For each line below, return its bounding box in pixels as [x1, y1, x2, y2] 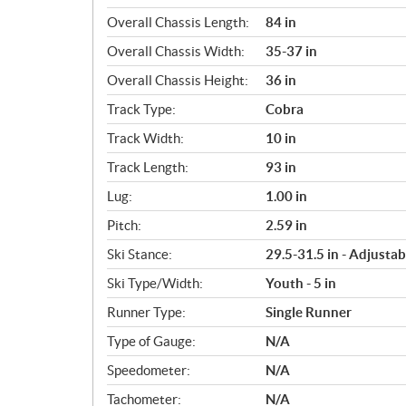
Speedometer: [107, 362, 190, 378]
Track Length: [107, 159, 188, 175]
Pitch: [107, 217, 141, 233]
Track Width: [107, 130, 184, 146]
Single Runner [266, 304, 352, 320]
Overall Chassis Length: [107, 14, 249, 30]
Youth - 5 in [266, 275, 336, 291]
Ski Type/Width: [107, 275, 203, 291]
